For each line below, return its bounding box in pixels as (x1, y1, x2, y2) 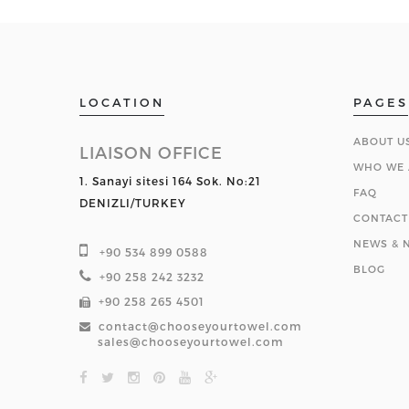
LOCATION (79, 95, 164, 110)
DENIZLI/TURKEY (79, 196, 186, 209)
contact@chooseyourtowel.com (99, 320, 302, 332)
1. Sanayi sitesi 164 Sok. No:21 (79, 174, 261, 187)
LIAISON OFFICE (79, 142, 223, 162)
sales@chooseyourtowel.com (98, 335, 284, 348)
